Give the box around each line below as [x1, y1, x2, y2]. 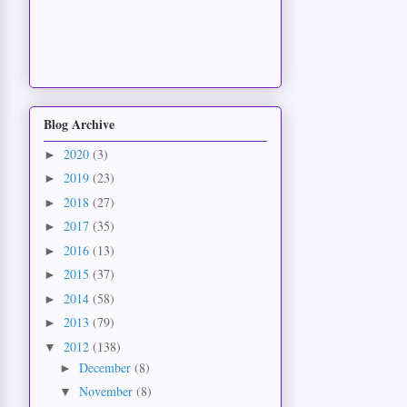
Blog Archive [44, 114, 114, 134]
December [78, 358, 134, 376]
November [78, 382, 136, 401]
